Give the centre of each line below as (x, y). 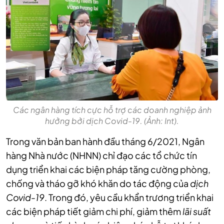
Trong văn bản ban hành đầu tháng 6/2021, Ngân (105, 141)
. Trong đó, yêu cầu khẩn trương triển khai (129, 197)
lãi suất (197, 211)
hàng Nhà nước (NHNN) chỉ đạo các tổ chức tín (101, 155)
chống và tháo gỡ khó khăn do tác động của (98, 183)
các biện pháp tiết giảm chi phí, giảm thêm (94, 211)
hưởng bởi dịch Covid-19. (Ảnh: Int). (112, 121)
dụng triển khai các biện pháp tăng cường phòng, (108, 169)
